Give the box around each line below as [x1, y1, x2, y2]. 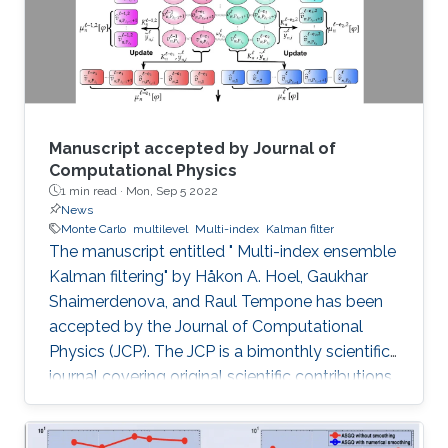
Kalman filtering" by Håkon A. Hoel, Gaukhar [49, 266, 368, 286]
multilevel [133, 221, 188, 236]
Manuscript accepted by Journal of [49, 138, 336, 158]
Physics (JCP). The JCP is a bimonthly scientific [49, 341, 390, 361]
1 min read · [61, 183, 126, 198]
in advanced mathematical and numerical [49, 391, 354, 411]
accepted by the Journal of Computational [49, 316, 363, 336]
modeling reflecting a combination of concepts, [49, 416, 399, 436]
